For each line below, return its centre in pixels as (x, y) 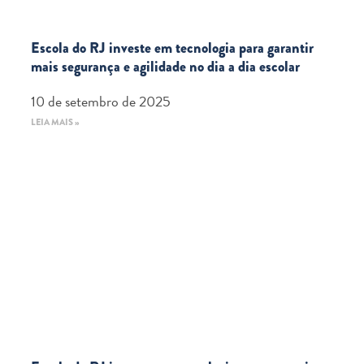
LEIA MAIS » (55, 122)
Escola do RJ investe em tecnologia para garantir (172, 48)
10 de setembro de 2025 (101, 101)
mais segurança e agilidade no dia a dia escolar (165, 67)
